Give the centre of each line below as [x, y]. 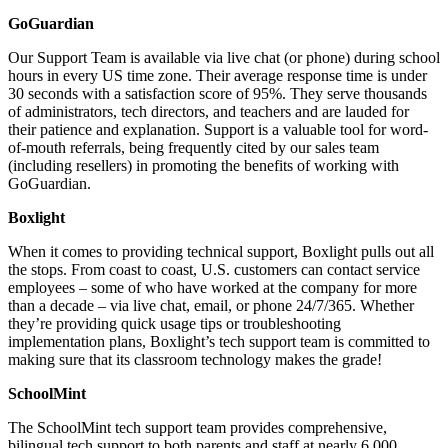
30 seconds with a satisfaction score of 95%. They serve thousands [217, 93]
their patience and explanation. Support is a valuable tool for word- [218, 129]
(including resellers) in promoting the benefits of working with [203, 165]
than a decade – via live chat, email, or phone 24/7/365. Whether [211, 305]
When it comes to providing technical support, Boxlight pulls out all [221, 251]
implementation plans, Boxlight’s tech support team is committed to [219, 341]
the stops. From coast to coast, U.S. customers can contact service [214, 269]
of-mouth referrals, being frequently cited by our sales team [193, 147]
